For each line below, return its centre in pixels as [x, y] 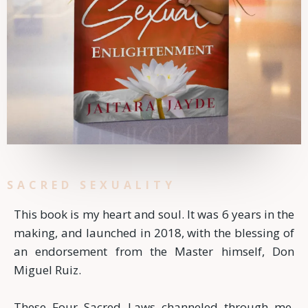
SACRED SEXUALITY [91, 185]
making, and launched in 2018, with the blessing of [154, 233]
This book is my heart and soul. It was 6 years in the [154, 214]
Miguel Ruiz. [47, 270]
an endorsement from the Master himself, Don [154, 252]
